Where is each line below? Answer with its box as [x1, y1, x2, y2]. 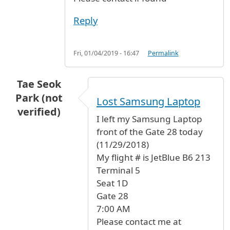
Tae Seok [17, 77, 62, 91]
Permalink [147, 49, 179, 58]
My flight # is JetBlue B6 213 [96, 151, 210, 163]
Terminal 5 [96, 164, 140, 176]
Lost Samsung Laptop [96, 94, 200, 108]
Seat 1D [96, 177, 128, 189]
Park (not [15, 91, 63, 105]
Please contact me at [96, 215, 181, 227]
